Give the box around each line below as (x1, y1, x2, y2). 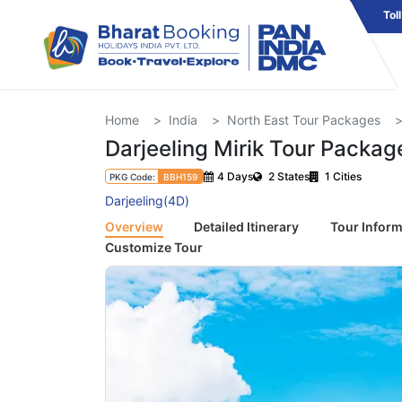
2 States (266, 169, 310, 183)
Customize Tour (105, 240, 203, 255)
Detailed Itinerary (194, 219, 300, 234)
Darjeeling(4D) (105, 193, 189, 208)
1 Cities (322, 169, 362, 183)
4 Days (217, 169, 253, 183)
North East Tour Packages (227, 112, 380, 127)
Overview (105, 219, 163, 234)
